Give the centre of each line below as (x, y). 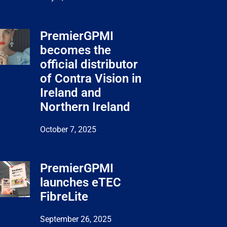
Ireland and (71, 92)
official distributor (89, 64)
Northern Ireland (85, 107)
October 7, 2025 (68, 129)
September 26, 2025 (76, 219)
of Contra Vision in (91, 78)
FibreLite (64, 196)
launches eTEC (81, 182)
